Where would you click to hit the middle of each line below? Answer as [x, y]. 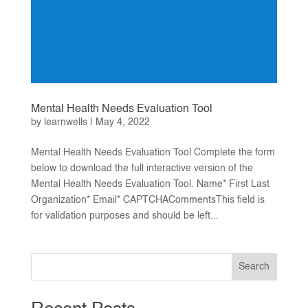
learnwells [65, 122]
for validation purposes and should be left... [124, 216]
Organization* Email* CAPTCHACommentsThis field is [147, 200]
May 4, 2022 [122, 122]
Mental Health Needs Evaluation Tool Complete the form [153, 152]
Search [254, 266]
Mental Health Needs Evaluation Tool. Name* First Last [150, 184]
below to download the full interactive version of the [142, 168]
